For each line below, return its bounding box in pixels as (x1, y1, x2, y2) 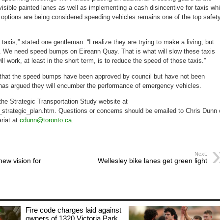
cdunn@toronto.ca (20, 116, 72, 124)
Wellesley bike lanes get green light (98, 157, 207, 165)
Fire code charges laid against (26, 206, 121, 215)
